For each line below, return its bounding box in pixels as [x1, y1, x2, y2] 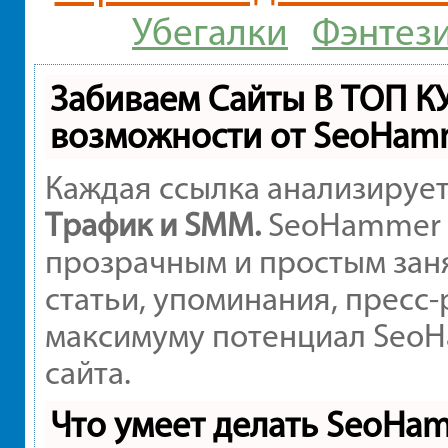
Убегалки [132, 8, 288, 56]
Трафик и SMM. [44, 204, 261, 245]
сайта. [44, 352, 131, 393]
